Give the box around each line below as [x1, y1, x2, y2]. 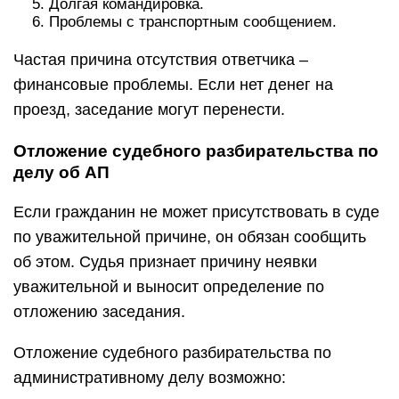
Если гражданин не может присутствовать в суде [13, 203, 379, 221]
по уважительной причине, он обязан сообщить [13, 228, 366, 246]
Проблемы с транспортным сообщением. [49, 13, 337, 30]
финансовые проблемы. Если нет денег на [13, 76, 333, 94]
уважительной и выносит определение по [13, 278, 324, 296]
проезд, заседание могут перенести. [13, 101, 285, 118]
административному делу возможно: [13, 369, 286, 387]
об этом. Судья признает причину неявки [13, 253, 317, 271]
